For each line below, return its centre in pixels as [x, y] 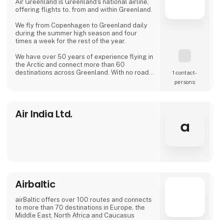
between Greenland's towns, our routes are [81, 81]
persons [185, 82]
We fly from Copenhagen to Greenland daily [82, 26]
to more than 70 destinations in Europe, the [80, 208]
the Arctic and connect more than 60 [70, 65]
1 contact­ [185, 72]
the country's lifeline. [47, 88]
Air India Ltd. [44, 114]
